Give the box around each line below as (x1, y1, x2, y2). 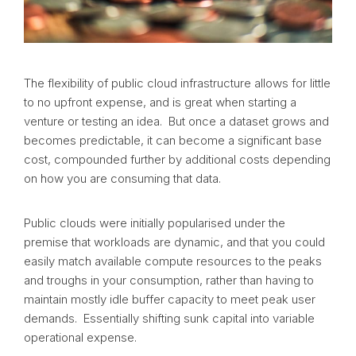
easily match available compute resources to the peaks (24, 253, 322, 269)
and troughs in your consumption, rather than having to (24, 272, 314, 288)
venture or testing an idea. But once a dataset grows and (24, 113, 329, 129)
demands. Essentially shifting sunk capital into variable (24, 310, 315, 326)
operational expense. (24, 329, 137, 345)
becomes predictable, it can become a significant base (24, 132, 322, 148)
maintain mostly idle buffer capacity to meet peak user (24, 291, 315, 307)
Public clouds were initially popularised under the (24, 215, 285, 230)
